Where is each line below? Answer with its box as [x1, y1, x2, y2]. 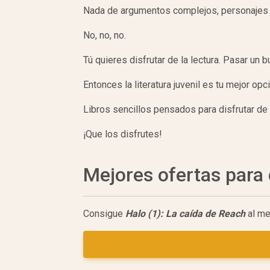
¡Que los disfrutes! [83, 128, 162, 140]
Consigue [83, 208, 125, 220]
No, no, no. [83, 30, 126, 42]
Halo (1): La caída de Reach [125, 208, 245, 220]
